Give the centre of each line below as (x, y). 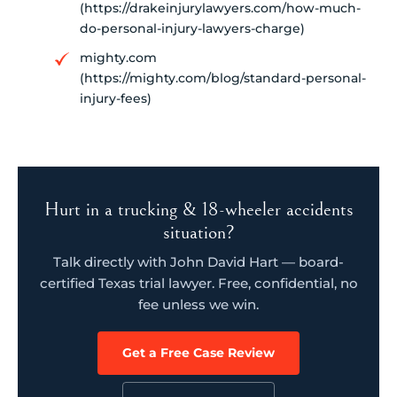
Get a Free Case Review (198, 353)
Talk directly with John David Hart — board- (198, 262)
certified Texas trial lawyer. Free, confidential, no (198, 284)
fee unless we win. (198, 305)
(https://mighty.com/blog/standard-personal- (223, 78)
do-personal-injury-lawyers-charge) (192, 29)
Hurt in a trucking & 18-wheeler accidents (198, 210)
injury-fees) (116, 99)
